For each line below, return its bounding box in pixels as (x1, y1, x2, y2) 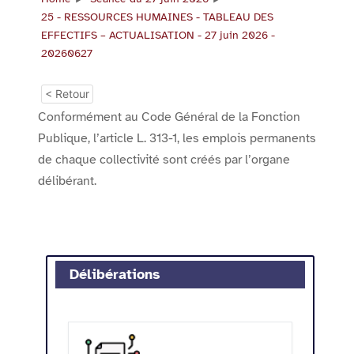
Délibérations (69, 265, 160, 283)
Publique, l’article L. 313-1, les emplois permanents (38, 130, 316, 146)
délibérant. (38, 173, 96, 189)
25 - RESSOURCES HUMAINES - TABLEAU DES (41, 10, 273, 24)
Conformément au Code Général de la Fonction (38, 109, 300, 125)
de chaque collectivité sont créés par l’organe (38, 152, 290, 168)
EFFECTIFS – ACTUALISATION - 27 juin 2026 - (41, 28, 275, 42)
